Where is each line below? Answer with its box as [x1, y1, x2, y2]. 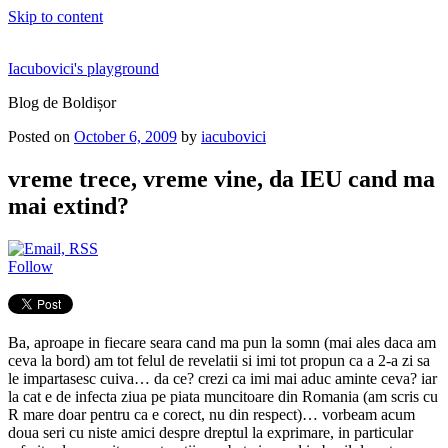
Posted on [8, 128, 70, 145]
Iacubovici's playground [8, 60, 159, 77]
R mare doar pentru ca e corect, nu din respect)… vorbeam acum [8, 405, 415, 423]
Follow [8, 257, 53, 275]
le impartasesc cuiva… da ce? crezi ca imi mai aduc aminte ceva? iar [8, 369, 437, 387]
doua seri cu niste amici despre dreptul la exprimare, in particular [8, 423, 413, 441]
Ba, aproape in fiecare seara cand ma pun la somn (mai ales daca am [8, 333, 436, 351]
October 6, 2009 [74, 128, 177, 145]
